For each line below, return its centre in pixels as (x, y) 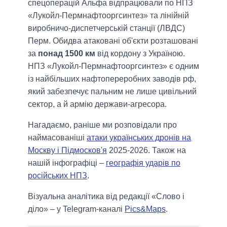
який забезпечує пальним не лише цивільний (112, 92)
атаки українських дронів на (139, 138)
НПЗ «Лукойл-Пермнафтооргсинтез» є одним (113, 66)
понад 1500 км (67, 54)
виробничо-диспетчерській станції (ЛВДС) (106, 28)
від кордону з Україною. (140, 54)
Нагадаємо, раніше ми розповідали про (102, 125)
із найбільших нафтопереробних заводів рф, (112, 79)
